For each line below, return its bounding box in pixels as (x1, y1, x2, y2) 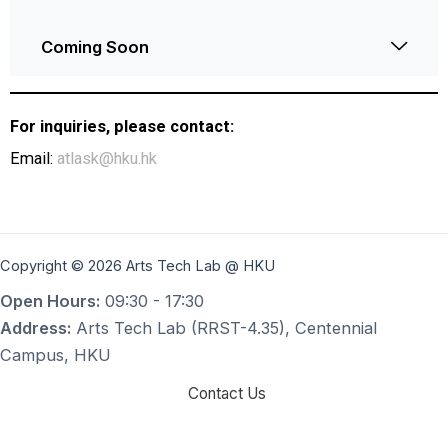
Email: (10, 148, 57, 168)
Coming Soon (41, 36, 149, 57)
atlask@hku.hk (57, 148, 157, 168)
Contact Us (188, 383, 266, 403)
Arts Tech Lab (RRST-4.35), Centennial (71, 318, 377, 339)
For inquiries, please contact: (10, 116, 234, 136)
